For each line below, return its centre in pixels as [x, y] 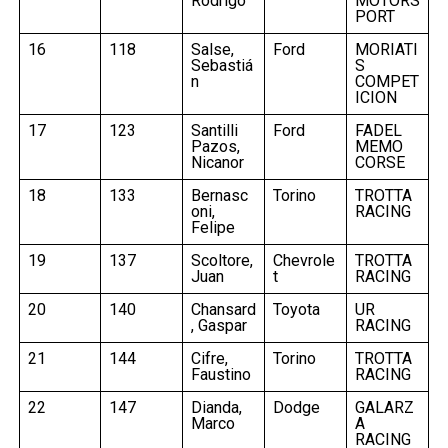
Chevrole [303, 260]
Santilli [214, 130]
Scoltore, [221, 260]
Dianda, [216, 407]
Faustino [220, 374]
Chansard [223, 309]
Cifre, [209, 358]
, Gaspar [218, 325]
